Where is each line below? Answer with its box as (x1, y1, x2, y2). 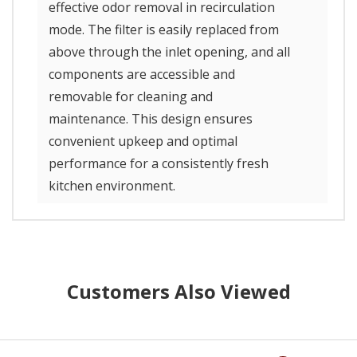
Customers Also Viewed (66, 277, 291, 304)
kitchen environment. (49, 176, 175, 194)
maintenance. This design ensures (49, 109, 253, 127)
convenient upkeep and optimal (49, 131, 237, 150)
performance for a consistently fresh (49, 154, 269, 172)
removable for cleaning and (49, 87, 213, 105)
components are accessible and (49, 65, 235, 83)
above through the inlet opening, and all (49, 42, 290, 61)
